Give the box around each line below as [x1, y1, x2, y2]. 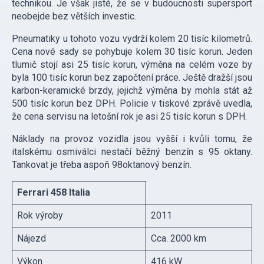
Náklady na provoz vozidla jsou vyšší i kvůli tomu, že [12, 133, 252, 145]
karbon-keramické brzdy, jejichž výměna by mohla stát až [12, 85, 252, 97]
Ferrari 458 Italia [17, 187, 90, 199]
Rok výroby [17, 210, 63, 222]
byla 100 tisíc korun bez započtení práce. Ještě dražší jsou [12, 72, 252, 84]
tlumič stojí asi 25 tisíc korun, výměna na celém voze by [12, 59, 252, 71]
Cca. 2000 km [151, 233, 206, 245]
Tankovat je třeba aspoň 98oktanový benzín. [12, 159, 192, 171]
